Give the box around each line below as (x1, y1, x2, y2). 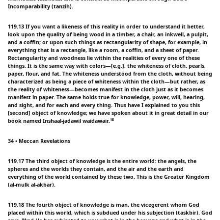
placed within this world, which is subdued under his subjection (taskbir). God (8, 209, 212, 216)
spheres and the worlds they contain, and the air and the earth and (8, 165, 184, 172)
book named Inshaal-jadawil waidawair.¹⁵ (8, 117, 114, 124)
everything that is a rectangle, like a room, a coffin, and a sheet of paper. (8, 46, 199, 54)
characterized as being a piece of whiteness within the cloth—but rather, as (8, 78, 205, 85)
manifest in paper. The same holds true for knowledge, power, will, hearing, (8, 93, 205, 101)
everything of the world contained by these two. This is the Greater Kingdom (8, 173, 210, 180)
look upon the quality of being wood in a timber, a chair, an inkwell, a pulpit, (8, 30, 208, 38)
